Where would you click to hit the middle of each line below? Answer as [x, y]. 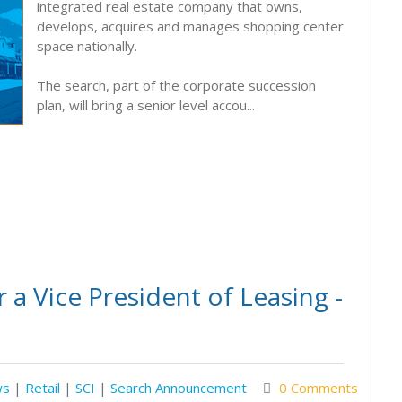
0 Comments [319, 387]
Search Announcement [179, 387]
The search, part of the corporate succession [176, 85]
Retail [43, 387]
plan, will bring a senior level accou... [146, 105]
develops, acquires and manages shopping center [190, 26]
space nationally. [87, 46]
